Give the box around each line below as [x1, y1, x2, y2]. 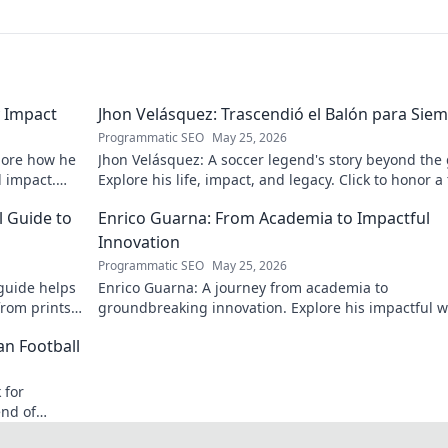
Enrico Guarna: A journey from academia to [98, 278, 388, 298]
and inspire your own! [98, 318, 245, 338]
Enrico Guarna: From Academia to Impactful [98, 207, 430, 230]
